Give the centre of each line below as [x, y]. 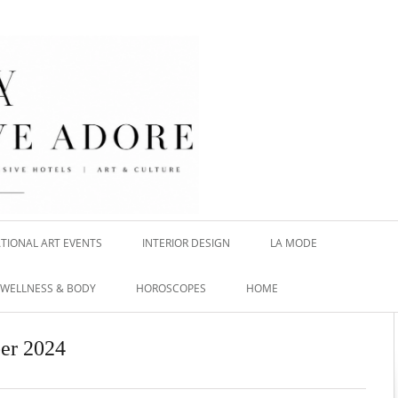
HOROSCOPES [171, 288]
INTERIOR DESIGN [186, 243]
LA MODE [294, 243]
